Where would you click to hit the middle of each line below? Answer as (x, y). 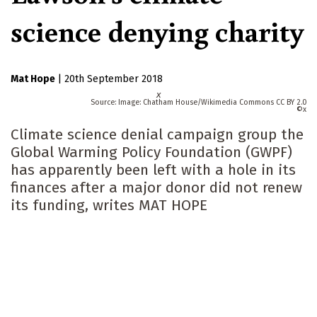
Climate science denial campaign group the (157, 135)
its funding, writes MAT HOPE (109, 206)
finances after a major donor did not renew (156, 188)
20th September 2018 (114, 79)
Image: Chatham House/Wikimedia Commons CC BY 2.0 (212, 103)
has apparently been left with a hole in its (153, 170)
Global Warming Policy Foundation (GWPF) (151, 152)
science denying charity (157, 31)
